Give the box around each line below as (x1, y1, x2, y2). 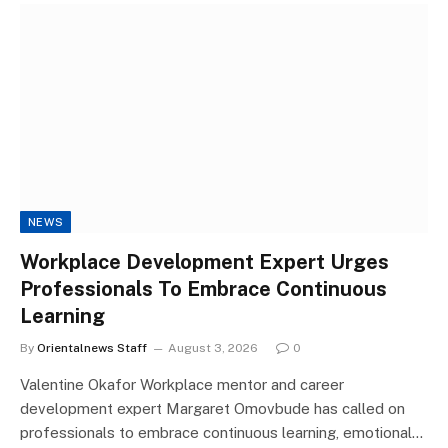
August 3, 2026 (168, 341, 258, 355)
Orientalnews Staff (37, 341, 147, 355)
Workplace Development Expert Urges (20, 250, 389, 274)
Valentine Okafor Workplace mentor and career (20, 376, 344, 393)
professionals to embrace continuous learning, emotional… (20, 424, 423, 441)
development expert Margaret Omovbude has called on (20, 400, 405, 417)
